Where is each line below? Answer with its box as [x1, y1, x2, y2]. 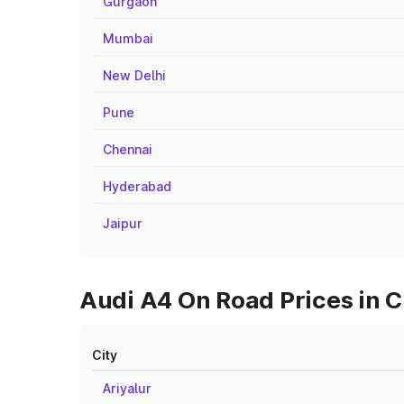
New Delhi [103, 68, 166, 83]
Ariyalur [103, 381, 151, 396]
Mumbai [103, 31, 153, 46]
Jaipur [103, 216, 142, 231]
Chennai [103, 142, 152, 157]
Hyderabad [103, 179, 171, 194]
